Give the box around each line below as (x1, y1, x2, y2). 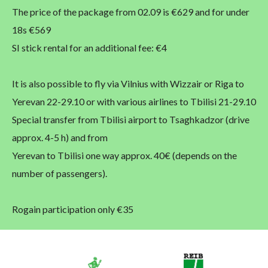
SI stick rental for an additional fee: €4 (12, 42, 167, 54)
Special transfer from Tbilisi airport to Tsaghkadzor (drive (12, 114, 249, 126)
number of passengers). (12, 167, 107, 179)
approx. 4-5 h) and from (12, 132, 108, 144)
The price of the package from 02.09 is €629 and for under (12, 6, 249, 18)
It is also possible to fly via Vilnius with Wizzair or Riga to (12, 78, 244, 90)
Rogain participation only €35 (12, 203, 133, 215)
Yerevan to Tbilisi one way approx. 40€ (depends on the (12, 150, 237, 162)
